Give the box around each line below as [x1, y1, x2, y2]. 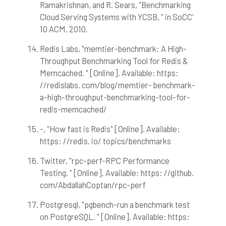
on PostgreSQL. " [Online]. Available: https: [39, 211, 190, 222]
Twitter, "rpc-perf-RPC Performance [39, 155, 169, 166]
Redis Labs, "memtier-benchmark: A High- [39, 43, 187, 54]
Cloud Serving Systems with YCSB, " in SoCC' [39, 12, 194, 22]
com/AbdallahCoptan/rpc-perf [39, 180, 146, 190]
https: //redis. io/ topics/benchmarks [39, 136, 171, 146]
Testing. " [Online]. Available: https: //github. [39, 167, 194, 178]
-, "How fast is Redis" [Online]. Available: [39, 124, 180, 134]
